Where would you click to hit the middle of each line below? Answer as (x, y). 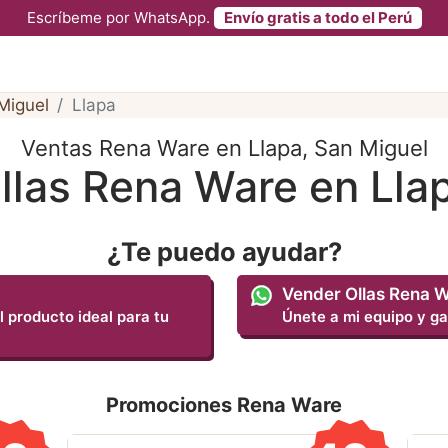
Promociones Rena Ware (224, 404)
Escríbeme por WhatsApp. (120, 17)
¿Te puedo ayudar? (224, 251)
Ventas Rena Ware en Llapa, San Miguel (224, 147)
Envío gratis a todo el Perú (317, 17)
